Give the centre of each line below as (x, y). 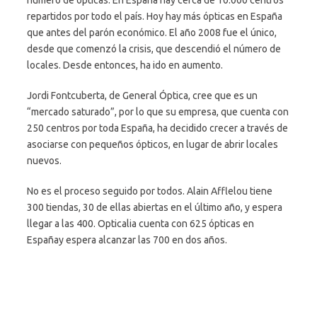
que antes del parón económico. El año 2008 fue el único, (152, 33)
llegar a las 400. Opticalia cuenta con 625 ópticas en (140, 224)
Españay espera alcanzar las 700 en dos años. (127, 240)
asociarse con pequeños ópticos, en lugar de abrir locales (152, 144)
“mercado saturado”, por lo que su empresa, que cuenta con (158, 112)
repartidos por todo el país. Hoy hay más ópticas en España (155, 16)
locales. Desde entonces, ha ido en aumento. (125, 65)
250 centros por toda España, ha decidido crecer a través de (157, 128)
